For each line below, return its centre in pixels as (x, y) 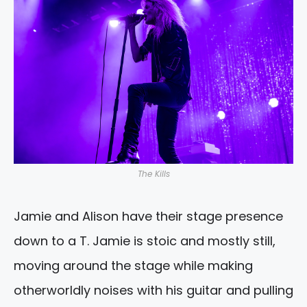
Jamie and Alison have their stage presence (148, 217)
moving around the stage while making (133, 266)
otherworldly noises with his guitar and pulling (153, 291)
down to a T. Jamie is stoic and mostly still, (145, 241)
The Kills (153, 174)
